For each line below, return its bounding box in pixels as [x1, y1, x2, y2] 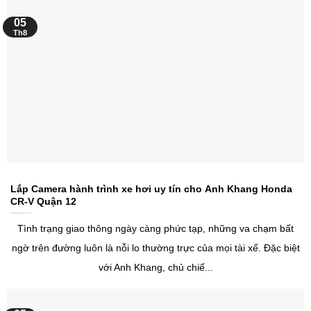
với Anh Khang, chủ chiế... [98, 262, 213, 274]
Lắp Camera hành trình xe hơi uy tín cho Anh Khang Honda [10, 183, 292, 194]
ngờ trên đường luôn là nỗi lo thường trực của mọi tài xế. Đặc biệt [11, 242, 300, 254]
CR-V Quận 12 [10, 195, 76, 207]
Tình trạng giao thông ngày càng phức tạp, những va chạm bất [17, 223, 294, 235]
